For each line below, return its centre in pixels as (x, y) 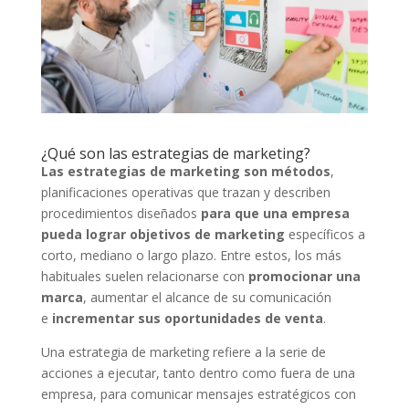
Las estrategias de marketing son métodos (185, 171)
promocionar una (304, 276)
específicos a (325, 234)
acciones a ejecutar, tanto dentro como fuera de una (198, 372)
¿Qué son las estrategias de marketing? (175, 153)
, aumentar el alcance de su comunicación (207, 297)
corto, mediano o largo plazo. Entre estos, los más (191, 255)
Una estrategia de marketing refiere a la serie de (183, 351)
